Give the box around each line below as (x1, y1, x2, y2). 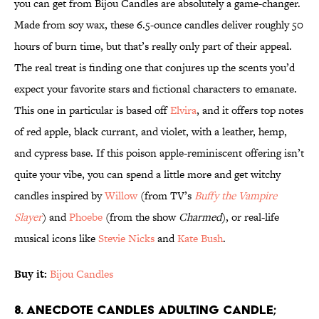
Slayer (14, 209, 42, 225)
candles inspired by (14, 188, 105, 204)
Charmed (179, 209, 221, 225)
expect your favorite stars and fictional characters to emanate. (14, 81, 297, 97)
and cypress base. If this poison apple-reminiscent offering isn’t (14, 145, 304, 161)
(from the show (103, 209, 179, 225)
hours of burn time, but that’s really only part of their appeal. (14, 38, 292, 54)
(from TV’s (137, 188, 194, 204)
